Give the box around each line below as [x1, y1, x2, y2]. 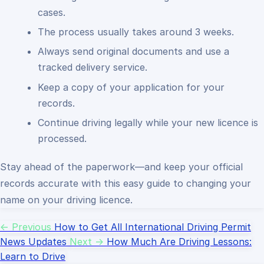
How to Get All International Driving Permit [54, 221, 251, 233]
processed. [38, 133, 87, 145]
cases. [38, 6, 65, 18]
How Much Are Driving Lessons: [107, 236, 252, 248]
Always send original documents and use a [38, 45, 229, 58]
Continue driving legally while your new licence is [38, 117, 258, 129]
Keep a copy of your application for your [38, 81, 225, 93]
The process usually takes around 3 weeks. [38, 26, 234, 38]
